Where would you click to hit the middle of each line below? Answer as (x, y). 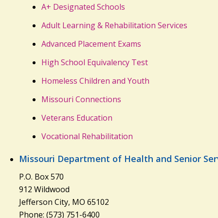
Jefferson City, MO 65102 (64, 202)
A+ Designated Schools (83, 7)
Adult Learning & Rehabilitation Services (114, 26)
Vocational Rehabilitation (87, 136)
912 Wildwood (44, 189)
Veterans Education (77, 118)
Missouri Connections (81, 100)
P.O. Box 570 (41, 176)
